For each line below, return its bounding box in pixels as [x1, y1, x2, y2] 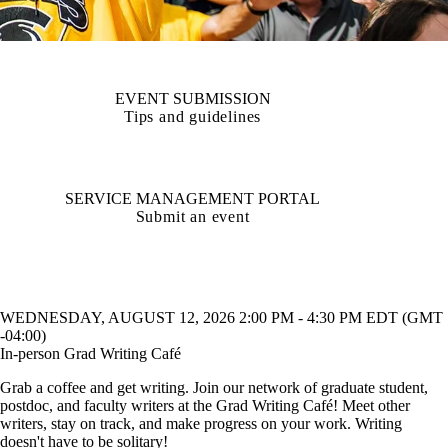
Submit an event [135, 207, 250, 225]
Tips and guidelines [123, 107, 262, 125]
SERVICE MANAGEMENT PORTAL [65, 189, 321, 207]
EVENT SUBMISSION [114, 89, 271, 107]
